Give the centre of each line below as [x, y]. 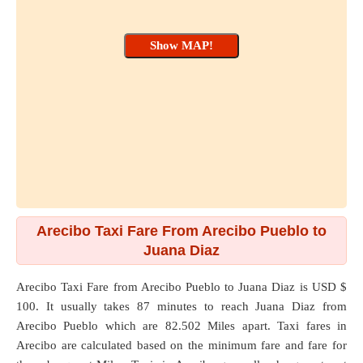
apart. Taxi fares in [291, 326]
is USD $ [321, 287]
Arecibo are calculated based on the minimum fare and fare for [181, 345]
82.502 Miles [200, 326]
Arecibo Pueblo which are [91, 326]
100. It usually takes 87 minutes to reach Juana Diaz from [181, 306]
